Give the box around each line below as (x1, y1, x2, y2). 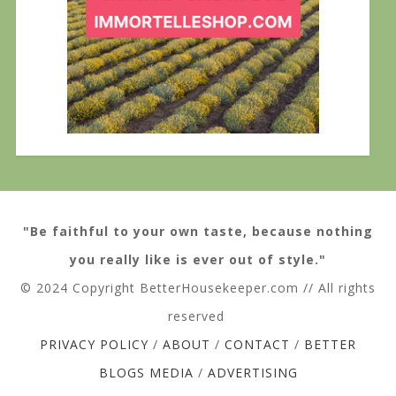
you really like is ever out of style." (70, 250, 326, 268)
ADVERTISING (207, 363, 298, 381)
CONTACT (225, 335, 290, 353)
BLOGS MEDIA (98, 363, 194, 381)
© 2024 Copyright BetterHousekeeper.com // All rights (20, 278, 376, 296)
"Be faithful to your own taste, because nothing (23, 222, 373, 240)
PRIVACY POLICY (40, 335, 148, 353)
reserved (167, 307, 229, 324)
